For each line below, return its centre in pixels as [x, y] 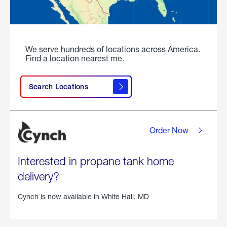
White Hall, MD [125, 197]
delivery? [39, 177]
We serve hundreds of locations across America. [113, 49]
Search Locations [59, 87]
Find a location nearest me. [75, 58]
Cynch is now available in [60, 197]
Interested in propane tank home [96, 161]
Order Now [169, 130]
